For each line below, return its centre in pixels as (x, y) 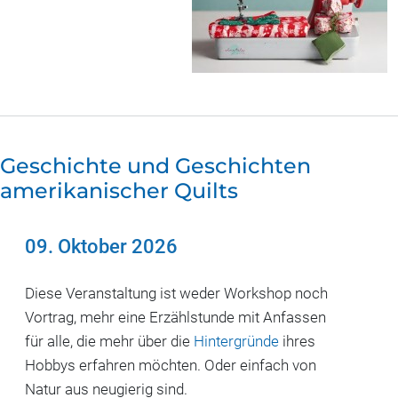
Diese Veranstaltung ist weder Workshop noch (176, 293)
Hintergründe (236, 341)
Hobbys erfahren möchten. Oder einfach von (171, 365)
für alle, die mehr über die (109, 341)
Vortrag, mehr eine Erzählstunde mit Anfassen (175, 317)
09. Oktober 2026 (101, 247)
